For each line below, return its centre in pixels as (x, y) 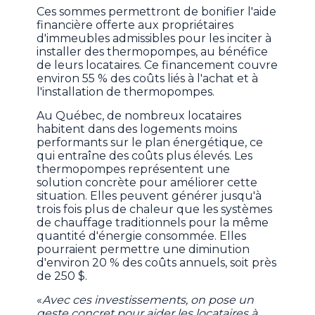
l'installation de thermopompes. (126, 92)
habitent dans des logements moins (137, 129)
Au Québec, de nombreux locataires (139, 116)
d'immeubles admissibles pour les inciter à (154, 39)
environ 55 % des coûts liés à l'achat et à (148, 79)
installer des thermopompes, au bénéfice (153, 52)
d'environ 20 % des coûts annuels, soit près (157, 263)
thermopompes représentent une (134, 169)
